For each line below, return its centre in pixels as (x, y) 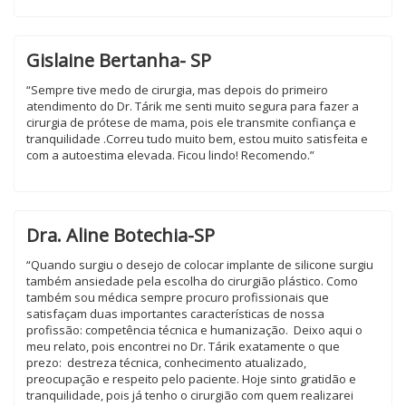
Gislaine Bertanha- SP (119, 60)
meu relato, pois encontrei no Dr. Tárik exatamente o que (183, 346)
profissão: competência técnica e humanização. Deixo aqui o (194, 330)
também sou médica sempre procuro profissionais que (178, 297)
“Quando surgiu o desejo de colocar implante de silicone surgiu (200, 265)
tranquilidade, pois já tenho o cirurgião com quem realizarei (190, 395)
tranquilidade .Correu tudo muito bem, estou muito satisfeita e (197, 139)
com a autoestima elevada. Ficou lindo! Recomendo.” (170, 155)
